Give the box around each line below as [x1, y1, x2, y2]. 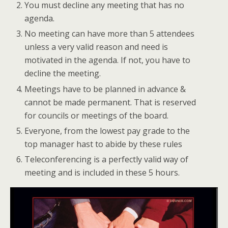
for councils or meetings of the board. [24, 109, 169, 121]
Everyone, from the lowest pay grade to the [24, 125, 190, 136]
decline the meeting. [24, 68, 101, 79]
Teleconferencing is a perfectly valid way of [24, 153, 189, 165]
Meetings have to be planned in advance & [24, 83, 186, 95]
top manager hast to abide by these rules [24, 138, 183, 150]
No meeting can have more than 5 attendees [24, 28, 195, 40]
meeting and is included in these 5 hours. [24, 166, 180, 178]
